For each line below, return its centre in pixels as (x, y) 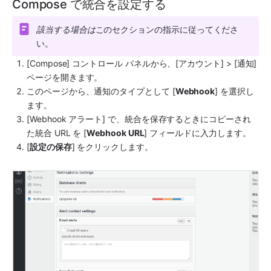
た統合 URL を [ (57, 132)
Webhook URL (116, 132)
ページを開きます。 (65, 77)
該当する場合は (66, 29)
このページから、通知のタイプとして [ (101, 91)
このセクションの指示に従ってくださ (167, 29)
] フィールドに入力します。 (198, 132)
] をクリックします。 (112, 146)
